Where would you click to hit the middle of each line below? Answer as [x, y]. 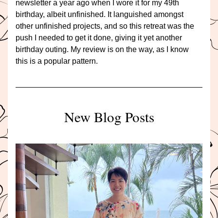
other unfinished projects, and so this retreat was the [105, 26]
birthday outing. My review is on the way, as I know [102, 49]
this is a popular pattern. [57, 61]
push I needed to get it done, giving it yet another [99, 38]
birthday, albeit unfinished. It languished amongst [100, 14]
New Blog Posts [109, 117]
